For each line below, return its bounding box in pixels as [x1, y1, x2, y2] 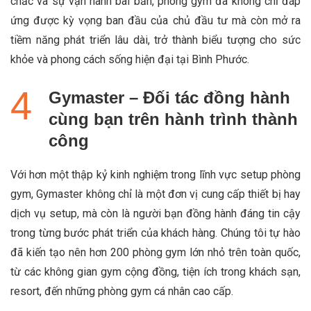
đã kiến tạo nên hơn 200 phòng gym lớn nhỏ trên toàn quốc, [10, 245, 301, 259]
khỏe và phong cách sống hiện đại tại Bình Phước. [10, 52, 249, 66]
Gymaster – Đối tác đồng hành [49, 87, 290, 107]
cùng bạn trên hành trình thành [49, 109, 298, 128]
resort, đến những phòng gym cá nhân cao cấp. [10, 284, 233, 298]
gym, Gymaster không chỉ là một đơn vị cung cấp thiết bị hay [10, 187, 301, 201]
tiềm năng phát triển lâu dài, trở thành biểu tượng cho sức [10, 33, 301, 47]
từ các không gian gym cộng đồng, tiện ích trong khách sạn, [10, 264, 301, 278]
